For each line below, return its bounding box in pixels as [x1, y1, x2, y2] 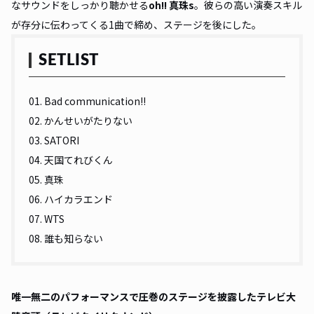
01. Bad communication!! [29, 94, 148, 109]
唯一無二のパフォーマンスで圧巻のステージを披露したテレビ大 [11, 289, 296, 304]
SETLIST [39, 53, 99, 69]
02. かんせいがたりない [29, 114, 135, 128]
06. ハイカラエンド [29, 192, 115, 207]
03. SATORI [29, 133, 81, 148]
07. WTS [29, 212, 67, 226]
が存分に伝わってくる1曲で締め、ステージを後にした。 [11, 18, 264, 32]
